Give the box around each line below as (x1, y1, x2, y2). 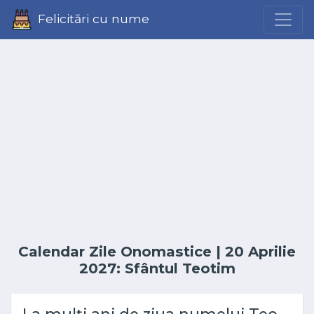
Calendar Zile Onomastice (18, 243, 212, 260)
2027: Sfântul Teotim (78, 260, 235, 277)
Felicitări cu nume (38, 11, 149, 26)
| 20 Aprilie (212, 243, 296, 260)
